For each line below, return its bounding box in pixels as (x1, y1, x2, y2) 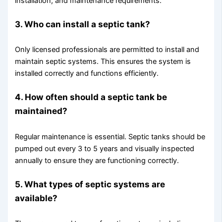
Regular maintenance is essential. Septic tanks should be (15, 132, 206, 141)
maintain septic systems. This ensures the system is (15, 57, 191, 66)
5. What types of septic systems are (15, 178, 166, 189)
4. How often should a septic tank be (15, 92, 167, 103)
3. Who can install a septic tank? (15, 18, 151, 29)
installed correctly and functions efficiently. (15, 69, 159, 78)
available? (15, 192, 58, 203)
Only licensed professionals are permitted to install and (15, 45, 200, 55)
